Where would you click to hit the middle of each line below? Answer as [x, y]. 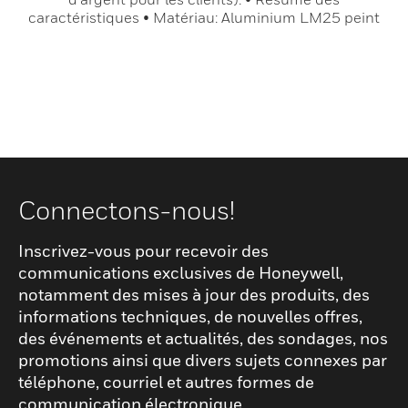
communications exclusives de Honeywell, [181, 273]
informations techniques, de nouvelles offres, [190, 316]
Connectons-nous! [127, 210]
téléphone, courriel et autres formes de [166, 382]
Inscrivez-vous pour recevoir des [143, 251]
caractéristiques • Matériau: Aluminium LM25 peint [204, 17]
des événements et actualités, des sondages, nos [203, 338]
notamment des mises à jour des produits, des [194, 295]
